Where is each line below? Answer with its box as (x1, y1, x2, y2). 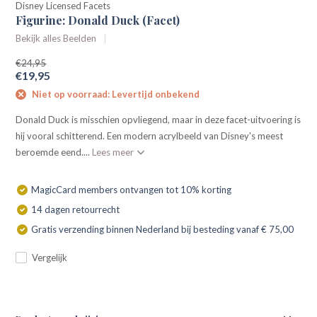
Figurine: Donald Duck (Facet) (16, 13, 180, 28)
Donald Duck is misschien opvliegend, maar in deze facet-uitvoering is (16, 113, 301, 125)
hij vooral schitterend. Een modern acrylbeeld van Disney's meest (16, 129, 284, 142)
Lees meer (92, 146, 137, 158)
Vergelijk (32, 251, 68, 263)
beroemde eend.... (16, 146, 93, 158)
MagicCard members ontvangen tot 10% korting (31, 183, 232, 195)
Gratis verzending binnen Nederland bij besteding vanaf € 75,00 (31, 223, 294, 235)
